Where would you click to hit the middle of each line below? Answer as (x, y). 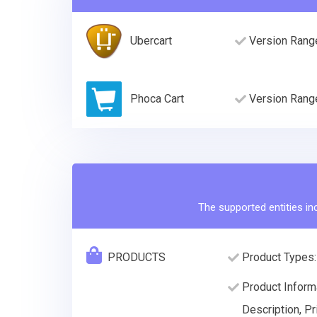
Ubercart (151, 41)
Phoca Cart (157, 99)
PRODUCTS (137, 258)
